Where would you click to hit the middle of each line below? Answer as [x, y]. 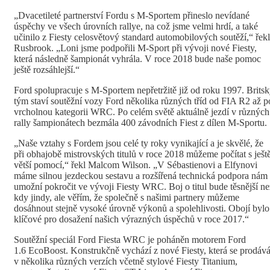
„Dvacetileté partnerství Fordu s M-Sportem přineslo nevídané [132, 15]
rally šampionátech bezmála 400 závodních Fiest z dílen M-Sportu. [140, 122]
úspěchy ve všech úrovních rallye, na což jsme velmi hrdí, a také [136, 26]
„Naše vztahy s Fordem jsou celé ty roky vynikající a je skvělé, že [139, 143]
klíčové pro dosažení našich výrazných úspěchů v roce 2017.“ [131, 219]
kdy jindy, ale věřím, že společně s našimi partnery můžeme [127, 197]
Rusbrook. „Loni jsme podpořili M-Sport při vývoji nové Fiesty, [135, 48]
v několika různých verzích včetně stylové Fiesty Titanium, [126, 261]
